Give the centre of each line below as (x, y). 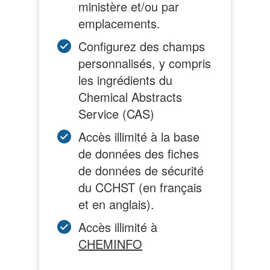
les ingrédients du (125, 80)
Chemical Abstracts (130, 96)
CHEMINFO (110, 243)
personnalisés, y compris (145, 63)
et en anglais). (116, 204)
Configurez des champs (142, 46)
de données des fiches (139, 153)
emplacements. (119, 23)
